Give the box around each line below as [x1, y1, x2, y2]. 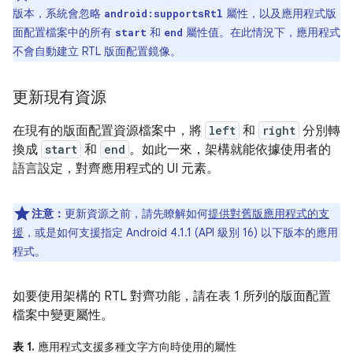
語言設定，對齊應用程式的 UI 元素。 [13, 161, 219, 177]
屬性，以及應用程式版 [223, 6, 336, 21]
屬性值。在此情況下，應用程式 [183, 25, 340, 40]
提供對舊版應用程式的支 [208, 206, 329, 221]
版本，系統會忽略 [13, 6, 104, 21]
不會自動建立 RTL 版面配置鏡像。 [13, 44, 181, 59]
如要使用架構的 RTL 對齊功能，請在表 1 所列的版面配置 [13, 288, 331, 305]
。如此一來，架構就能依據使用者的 [129, 142, 331, 158]
